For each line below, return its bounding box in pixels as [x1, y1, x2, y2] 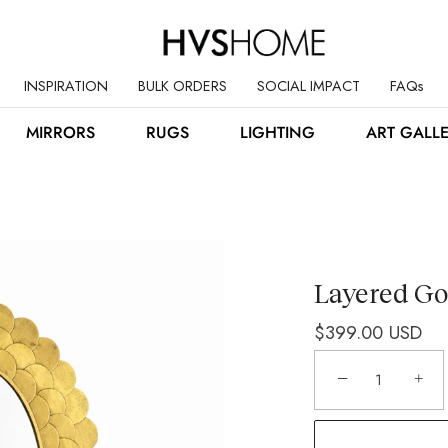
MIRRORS [25, 120, 95, 144]
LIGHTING [239, 120, 315, 144]
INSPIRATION [23, 75, 108, 96]
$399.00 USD [314, 318, 422, 346]
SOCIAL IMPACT [256, 75, 360, 96]
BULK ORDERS [137, 75, 227, 96]
